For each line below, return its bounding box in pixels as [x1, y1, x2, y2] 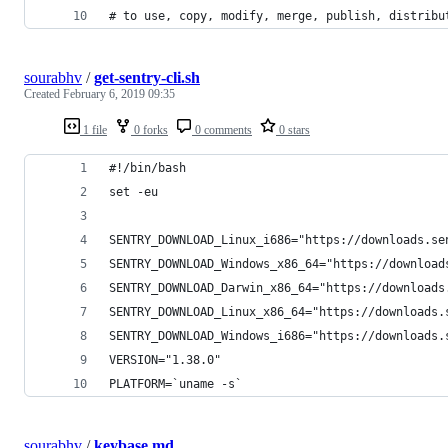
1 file [80, 122, 107, 137]
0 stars [276, 122, 310, 137]
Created [24, 86, 63, 101]
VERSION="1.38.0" [109, 352, 221, 367]
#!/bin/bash [109, 160, 186, 175]
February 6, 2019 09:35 [63, 86, 175, 101]
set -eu [109, 184, 158, 199]
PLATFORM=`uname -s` [109, 376, 242, 391]
